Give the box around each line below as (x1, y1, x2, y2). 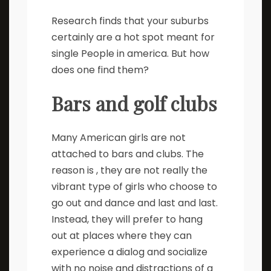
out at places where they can (51, 228, 192, 243)
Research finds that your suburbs (51, 13, 209, 28)
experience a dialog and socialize (51, 244, 207, 259)
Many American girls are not (51, 130, 186, 145)
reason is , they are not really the (51, 163, 207, 177)
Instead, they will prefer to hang (51, 212, 203, 226)
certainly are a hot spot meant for (51, 30, 215, 44)
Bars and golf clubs (51, 90, 217, 116)
